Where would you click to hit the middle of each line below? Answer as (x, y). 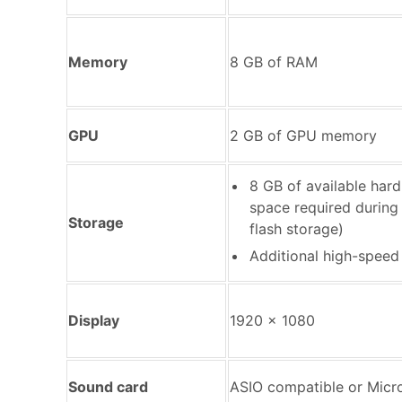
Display (94, 320)
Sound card (108, 386)
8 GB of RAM (274, 61)
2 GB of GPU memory (303, 135)
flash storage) (297, 228)
